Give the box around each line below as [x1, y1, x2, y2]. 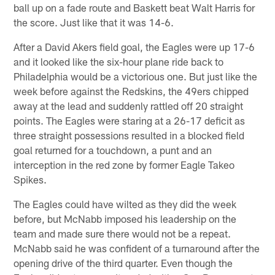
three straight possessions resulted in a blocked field [14, 128, 245, 141]
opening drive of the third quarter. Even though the [14, 256, 233, 269]
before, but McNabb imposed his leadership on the [14, 212, 237, 225]
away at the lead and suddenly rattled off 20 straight [14, 99, 244, 112]
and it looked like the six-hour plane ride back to [14, 55, 224, 68]
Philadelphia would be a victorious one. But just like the [14, 69, 258, 82]
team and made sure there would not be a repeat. [14, 227, 231, 239]
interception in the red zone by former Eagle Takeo [14, 158, 235, 171]
